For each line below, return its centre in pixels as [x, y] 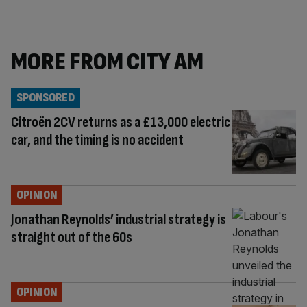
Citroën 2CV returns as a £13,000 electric [121, 122]
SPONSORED [46, 98]
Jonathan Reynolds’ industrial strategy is [119, 219]
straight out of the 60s [72, 237]
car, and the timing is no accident [97, 140]
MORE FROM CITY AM [107, 62]
